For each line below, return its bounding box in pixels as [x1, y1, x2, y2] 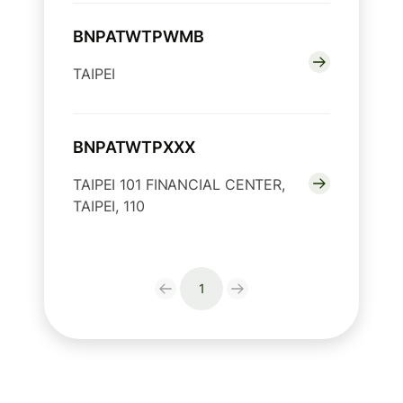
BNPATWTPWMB [73, 26, 204, 46]
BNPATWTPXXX [73, 137, 195, 157]
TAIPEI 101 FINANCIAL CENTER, [73, 175, 285, 193]
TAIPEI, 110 [73, 196, 145, 215]
